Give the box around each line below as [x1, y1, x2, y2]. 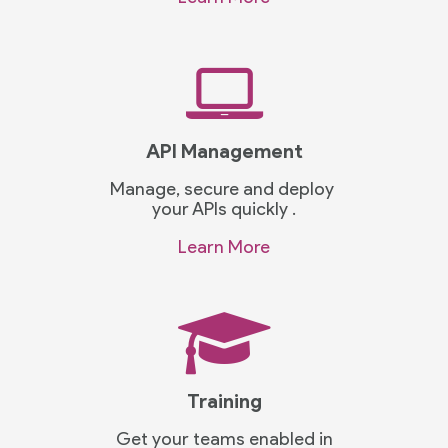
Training [186, 389, 262, 414]
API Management [145, 139, 303, 164]
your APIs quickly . [152, 198, 296, 221]
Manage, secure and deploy [110, 178, 338, 201]
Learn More [178, 236, 270, 259]
